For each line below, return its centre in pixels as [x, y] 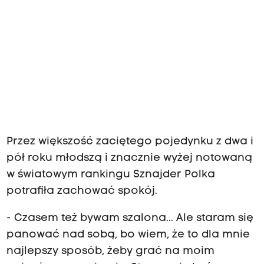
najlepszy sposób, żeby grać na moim [110, 252]
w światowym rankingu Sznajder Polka [110, 175]
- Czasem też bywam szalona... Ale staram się [130, 219]
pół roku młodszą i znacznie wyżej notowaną [129, 159]
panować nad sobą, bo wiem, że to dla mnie [128, 235]
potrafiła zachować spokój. [82, 192]
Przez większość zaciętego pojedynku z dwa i [130, 142]
